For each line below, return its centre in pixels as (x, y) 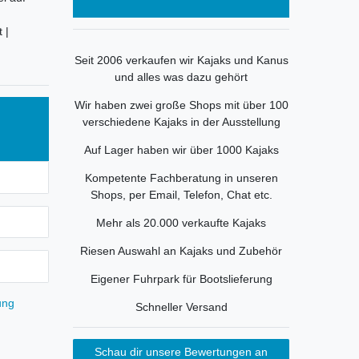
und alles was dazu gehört (181, 77)
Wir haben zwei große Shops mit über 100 (181, 105)
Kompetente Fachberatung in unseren (181, 178)
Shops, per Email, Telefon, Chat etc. (181, 195)
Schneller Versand (181, 307)
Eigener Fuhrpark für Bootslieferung (181, 279)
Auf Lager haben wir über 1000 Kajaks (181, 150)
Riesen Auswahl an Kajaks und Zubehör (181, 251)
